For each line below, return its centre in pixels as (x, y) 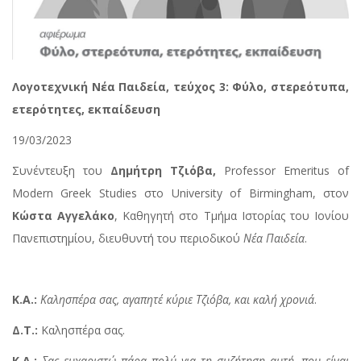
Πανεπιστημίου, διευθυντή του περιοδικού (128, 239)
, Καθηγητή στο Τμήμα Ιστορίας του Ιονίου (232, 216)
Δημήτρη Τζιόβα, (159, 171)
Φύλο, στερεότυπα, (291, 87)
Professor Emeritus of (282, 171)
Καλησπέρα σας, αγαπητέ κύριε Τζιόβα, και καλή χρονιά (177, 300)
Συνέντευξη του (57, 171)
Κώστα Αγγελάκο (64, 216)
